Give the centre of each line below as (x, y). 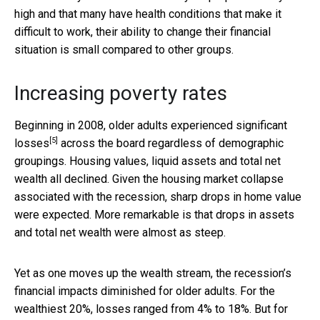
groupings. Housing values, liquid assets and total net (147, 161)
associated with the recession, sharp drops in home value (158, 196)
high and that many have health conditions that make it (148, 14)
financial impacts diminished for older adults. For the (145, 291)
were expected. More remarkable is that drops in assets (154, 214)
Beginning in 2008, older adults (92, 125)
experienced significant (229, 125)
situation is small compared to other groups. (124, 49)
